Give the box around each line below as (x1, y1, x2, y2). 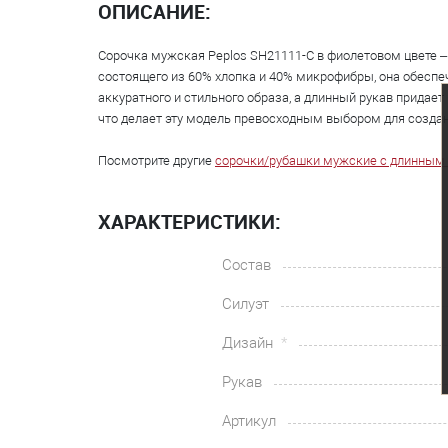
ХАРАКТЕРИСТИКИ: (98, 208, 281, 235)
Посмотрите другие (98, 153, 215, 168)
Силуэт (222, 295, 269, 313)
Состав (222, 256, 271, 274)
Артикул (222, 412, 276, 430)
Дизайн (222, 334, 277, 352)
